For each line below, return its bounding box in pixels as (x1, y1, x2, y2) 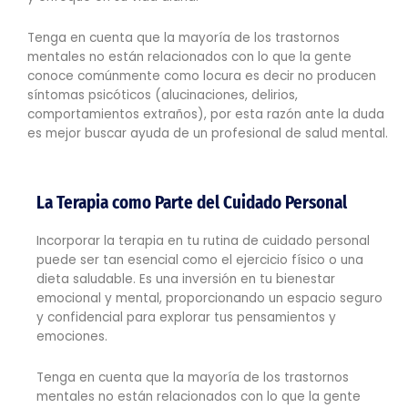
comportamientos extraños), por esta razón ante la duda (27, 106, 384, 124)
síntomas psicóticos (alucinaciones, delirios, (27, 87, 298, 105)
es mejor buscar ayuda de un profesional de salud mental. (27, 125, 388, 143)
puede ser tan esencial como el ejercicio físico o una (36, 251, 363, 270)
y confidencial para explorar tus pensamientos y (36, 309, 336, 327)
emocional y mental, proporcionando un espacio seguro (36, 290, 382, 308)
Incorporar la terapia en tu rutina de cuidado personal (36, 232, 370, 250)
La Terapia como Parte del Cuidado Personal (36, 192, 347, 214)
